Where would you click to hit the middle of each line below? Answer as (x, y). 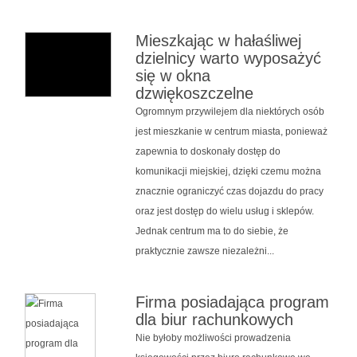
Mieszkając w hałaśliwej (218, 40)
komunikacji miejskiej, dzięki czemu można (228, 171)
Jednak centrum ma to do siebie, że (212, 231)
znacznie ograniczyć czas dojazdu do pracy (229, 191)
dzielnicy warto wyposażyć (228, 58)
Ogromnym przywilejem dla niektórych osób (229, 111)
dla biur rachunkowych (214, 319)
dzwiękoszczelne (194, 93)
